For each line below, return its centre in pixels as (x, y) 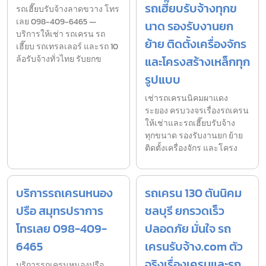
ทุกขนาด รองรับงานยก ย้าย (194, 135)
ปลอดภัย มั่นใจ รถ (188, 228)
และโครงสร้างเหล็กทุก (197, 61)
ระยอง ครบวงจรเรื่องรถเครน (197, 110)
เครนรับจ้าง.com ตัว (194, 246)
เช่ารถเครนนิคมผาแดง (186, 98)
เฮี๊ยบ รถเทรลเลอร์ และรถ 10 (67, 46)
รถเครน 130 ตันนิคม (193, 193)
